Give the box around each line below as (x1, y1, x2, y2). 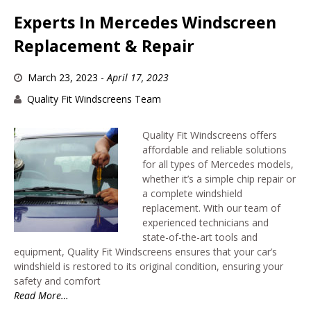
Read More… (14, 288, 69, 302)
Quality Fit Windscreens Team (26, 92, 161, 106)
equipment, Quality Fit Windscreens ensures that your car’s (14, 244, 277, 258)
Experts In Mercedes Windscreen (14, 11, 276, 34)
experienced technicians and (142, 215, 269, 229)
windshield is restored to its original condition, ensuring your (14, 259, 283, 273)
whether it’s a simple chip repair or (142, 171, 296, 185)
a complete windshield (142, 186, 242, 200)
